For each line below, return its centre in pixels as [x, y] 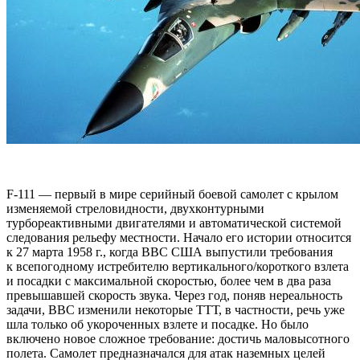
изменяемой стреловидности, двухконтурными [135, 209]
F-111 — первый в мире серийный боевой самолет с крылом [172, 194]
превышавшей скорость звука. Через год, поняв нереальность [174, 296]
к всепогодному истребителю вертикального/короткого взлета [178, 267]
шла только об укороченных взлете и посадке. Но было [157, 325]
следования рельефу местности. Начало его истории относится [179, 238]
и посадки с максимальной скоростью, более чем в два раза [169, 281]
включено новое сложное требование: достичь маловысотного [178, 339]
